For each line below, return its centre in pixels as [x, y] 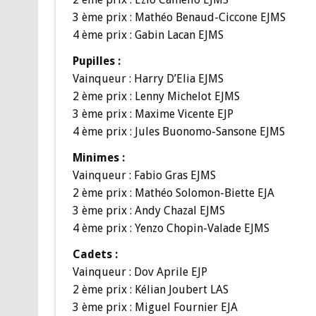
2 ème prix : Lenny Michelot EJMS [156, 96]
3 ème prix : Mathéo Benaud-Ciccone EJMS [179, 17]
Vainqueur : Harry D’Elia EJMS [148, 78]
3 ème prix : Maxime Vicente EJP [153, 114]
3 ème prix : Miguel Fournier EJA [155, 307]
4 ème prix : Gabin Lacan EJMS [148, 35]
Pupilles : [96, 61]
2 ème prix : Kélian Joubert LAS [150, 289]
